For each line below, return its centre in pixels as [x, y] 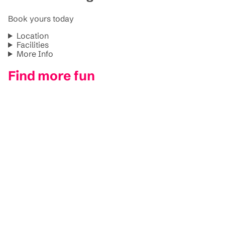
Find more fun [51, 76]
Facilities [32, 44]
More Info [35, 53]
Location [32, 35]
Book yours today [41, 18]
